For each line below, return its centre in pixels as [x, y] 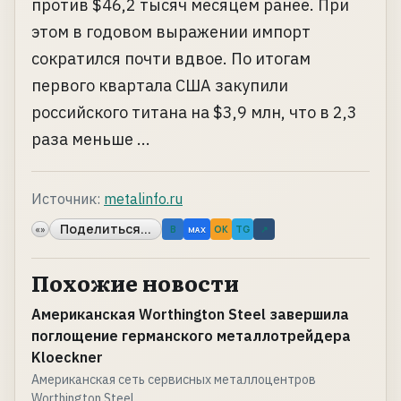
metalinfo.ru [143, 199]
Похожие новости [135, 283]
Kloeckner [67, 358]
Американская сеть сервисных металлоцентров [174, 380]
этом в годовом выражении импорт [171, 32]
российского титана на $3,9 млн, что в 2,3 [194, 113]
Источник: [66, 199]
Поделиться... [106, 229]
